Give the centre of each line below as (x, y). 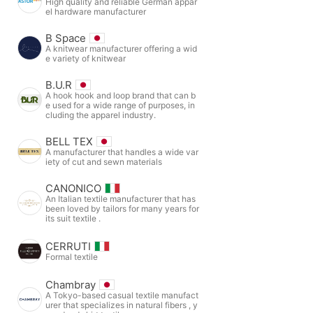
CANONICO (73, 188)
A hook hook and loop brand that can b (121, 95)
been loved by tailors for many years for (122, 208)
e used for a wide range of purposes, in (120, 105)
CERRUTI (68, 246)
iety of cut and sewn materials (104, 161)
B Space (66, 38)
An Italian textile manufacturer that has (121, 198)
